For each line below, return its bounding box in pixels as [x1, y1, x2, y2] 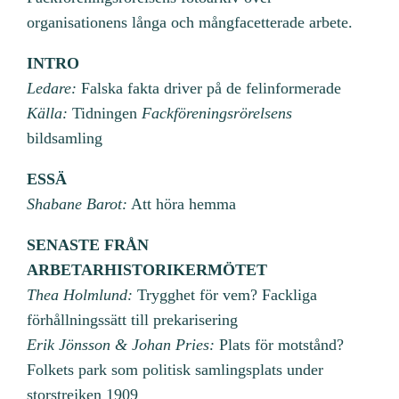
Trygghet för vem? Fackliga [133, 285, 318, 304]
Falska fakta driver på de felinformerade [77, 78, 342, 97]
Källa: [27, 103, 69, 122]
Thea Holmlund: [27, 285, 134, 304]
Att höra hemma [127, 194, 237, 213]
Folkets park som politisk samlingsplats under [27, 360, 324, 379]
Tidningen [68, 103, 142, 122]
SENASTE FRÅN [27, 235, 150, 254]
